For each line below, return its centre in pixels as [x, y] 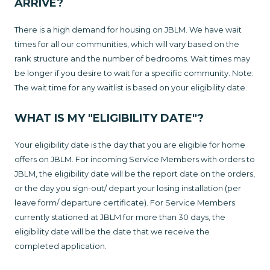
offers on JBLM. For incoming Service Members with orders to [135, 159]
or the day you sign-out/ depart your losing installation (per [128, 188]
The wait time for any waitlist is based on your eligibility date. [131, 88]
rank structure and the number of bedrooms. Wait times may [132, 59]
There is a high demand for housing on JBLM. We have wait [128, 30]
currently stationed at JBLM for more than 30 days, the [120, 217]
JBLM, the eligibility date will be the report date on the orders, [135, 174]
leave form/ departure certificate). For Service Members [125, 203]
